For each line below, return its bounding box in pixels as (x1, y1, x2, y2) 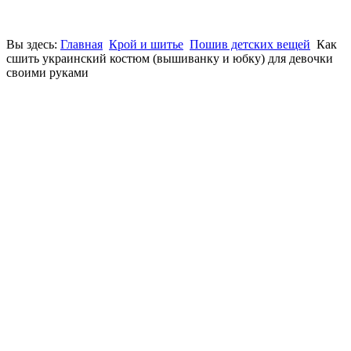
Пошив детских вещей (190, 38, 310, 51)
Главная (60, 38, 103, 51)
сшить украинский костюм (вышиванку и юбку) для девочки (6, 52, 333, 65)
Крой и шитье (109, 38, 183, 51)
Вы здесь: (6, 38, 60, 51)
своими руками (6, 66, 89, 79)
